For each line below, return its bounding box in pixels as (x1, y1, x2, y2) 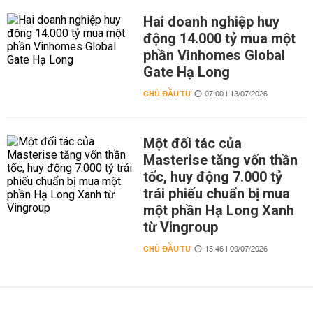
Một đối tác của (143, 135, 242, 152)
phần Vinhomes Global (143, 47, 285, 64)
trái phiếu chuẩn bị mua (143, 185, 290, 202)
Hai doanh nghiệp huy (143, 13, 279, 30)
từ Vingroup (143, 219, 218, 235)
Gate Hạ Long (143, 64, 230, 80)
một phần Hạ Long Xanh (143, 202, 294, 219)
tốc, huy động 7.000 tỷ (143, 168, 282, 185)
